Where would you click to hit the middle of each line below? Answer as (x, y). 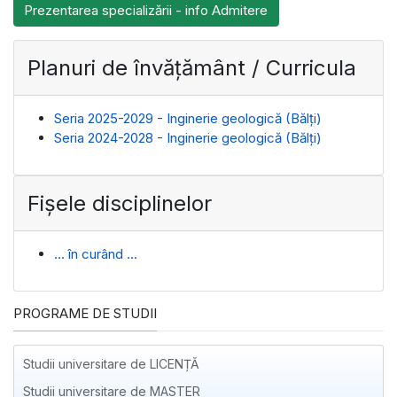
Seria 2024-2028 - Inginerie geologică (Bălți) (188, 137)
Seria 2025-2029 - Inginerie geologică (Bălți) (188, 118)
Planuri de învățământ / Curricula (192, 67)
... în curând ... (96, 253)
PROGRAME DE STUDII (85, 313)
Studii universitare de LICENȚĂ (111, 363)
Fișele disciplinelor (120, 203)
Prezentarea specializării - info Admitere (146, 11)
